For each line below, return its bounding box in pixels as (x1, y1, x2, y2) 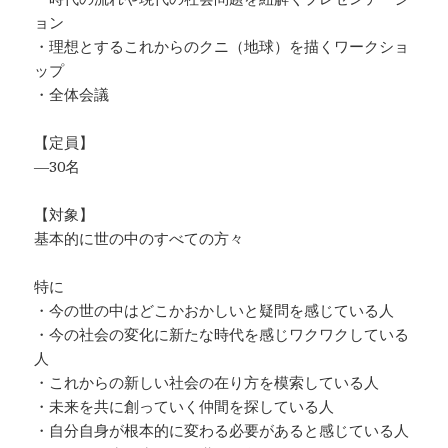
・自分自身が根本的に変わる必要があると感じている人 (34, 420, 410, 441)
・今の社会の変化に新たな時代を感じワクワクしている (34, 324, 410, 345)
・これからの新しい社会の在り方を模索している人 (34, 372, 380, 393)
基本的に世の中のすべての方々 (34, 228, 245, 249)
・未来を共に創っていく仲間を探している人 (34, 396, 335, 417)
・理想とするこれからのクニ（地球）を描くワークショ (34, 36, 410, 57)
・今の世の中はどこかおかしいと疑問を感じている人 (34, 300, 395, 321)
